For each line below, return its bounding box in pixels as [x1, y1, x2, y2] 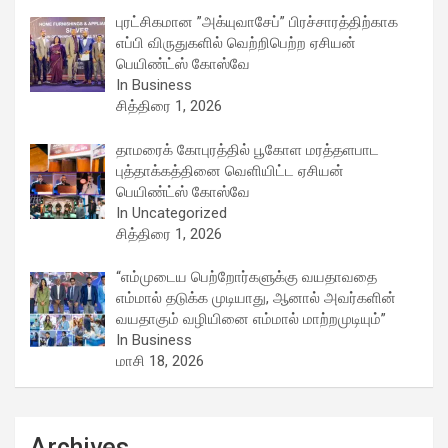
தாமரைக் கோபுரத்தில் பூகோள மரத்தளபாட [116, 140, 380, 159]
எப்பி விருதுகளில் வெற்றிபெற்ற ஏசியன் [116, 34, 357, 53]
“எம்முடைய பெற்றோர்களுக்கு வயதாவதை [116, 268, 378, 287]
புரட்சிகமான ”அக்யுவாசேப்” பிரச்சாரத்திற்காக [116, 13, 399, 32]
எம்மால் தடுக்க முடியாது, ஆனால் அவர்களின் [116, 289, 397, 308]
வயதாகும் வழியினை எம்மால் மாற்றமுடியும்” [116, 310, 387, 329]
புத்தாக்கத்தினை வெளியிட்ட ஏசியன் [116, 161, 345, 180]
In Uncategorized [116, 203, 228, 222]
